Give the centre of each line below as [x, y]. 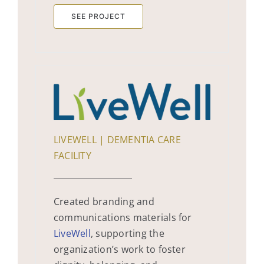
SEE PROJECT [98, 16]
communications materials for [123, 218]
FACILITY [72, 156]
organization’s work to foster [120, 250]
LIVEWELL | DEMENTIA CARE [117, 140]
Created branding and [104, 202]
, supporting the [127, 234]
